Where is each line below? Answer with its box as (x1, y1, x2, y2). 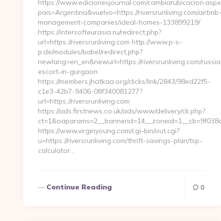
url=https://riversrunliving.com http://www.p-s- (38, 37, 182, 46)
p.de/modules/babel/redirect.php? (38, 47, 143, 56)
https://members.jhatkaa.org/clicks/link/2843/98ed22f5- (38, 77, 211, 86)
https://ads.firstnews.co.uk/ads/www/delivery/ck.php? (38, 107, 205, 115)
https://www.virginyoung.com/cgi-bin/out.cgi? (38, 126, 180, 135)
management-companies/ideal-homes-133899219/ (38, 18, 200, 27)
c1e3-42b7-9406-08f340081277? (38, 87, 143, 96)
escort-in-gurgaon (38, 67, 98, 76)
